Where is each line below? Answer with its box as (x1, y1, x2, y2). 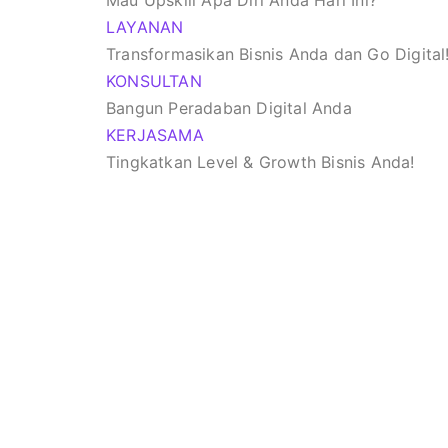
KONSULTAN (106, 71, 202, 91)
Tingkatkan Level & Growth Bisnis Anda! (106, 152, 415, 172)
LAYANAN (106, 17, 184, 37)
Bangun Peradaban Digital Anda (106, 98, 352, 118)
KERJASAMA (106, 125, 204, 145)
